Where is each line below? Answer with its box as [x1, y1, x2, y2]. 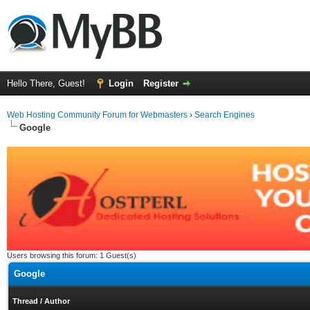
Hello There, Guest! [7, 78, 88, 89]
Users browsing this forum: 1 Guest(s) [7, 251, 136, 259]
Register [143, 78, 179, 89]
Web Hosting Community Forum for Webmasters [7, 110, 188, 120]
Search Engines [194, 110, 255, 120]
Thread [12, 297, 38, 305]
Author [44, 297, 70, 305]
